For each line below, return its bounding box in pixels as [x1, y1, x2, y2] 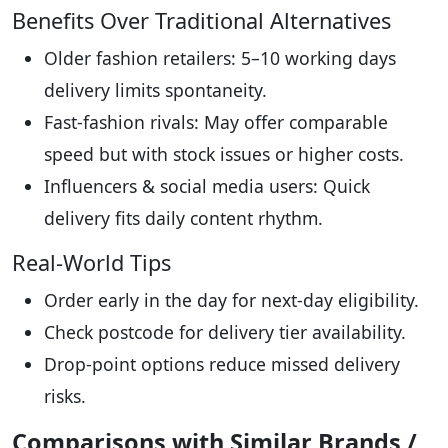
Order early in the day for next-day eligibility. [44, 288, 419, 313]
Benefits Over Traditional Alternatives [12, 6, 391, 36]
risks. [44, 384, 86, 409]
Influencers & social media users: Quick [44, 174, 370, 199]
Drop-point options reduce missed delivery [44, 352, 400, 377]
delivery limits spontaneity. [44, 78, 267, 103]
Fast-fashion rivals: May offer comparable [44, 110, 388, 135]
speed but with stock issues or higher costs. [44, 142, 404, 167]
